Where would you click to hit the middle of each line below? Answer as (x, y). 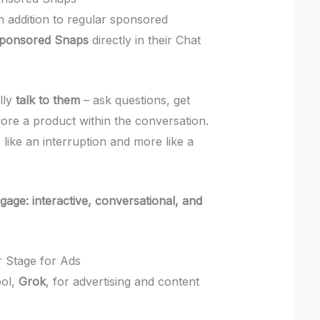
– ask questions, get (135, 100)
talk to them (48, 100)
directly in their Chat (145, 40)
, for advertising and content (123, 281)
